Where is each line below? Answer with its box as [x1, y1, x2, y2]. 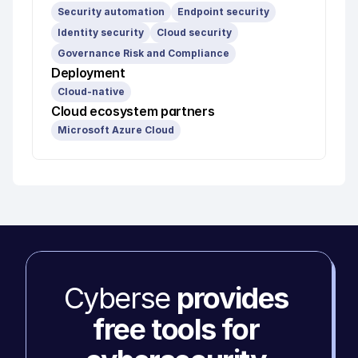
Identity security [58, 26, 144, 38]
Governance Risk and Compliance [58, 47, 229, 59]
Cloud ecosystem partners [51, 103, 215, 119]
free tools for [93, 312, 260, 347]
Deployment [51, 65, 125, 81]
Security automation [58, 6, 165, 18]
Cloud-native [58, 86, 125, 97]
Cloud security [157, 26, 232, 38]
